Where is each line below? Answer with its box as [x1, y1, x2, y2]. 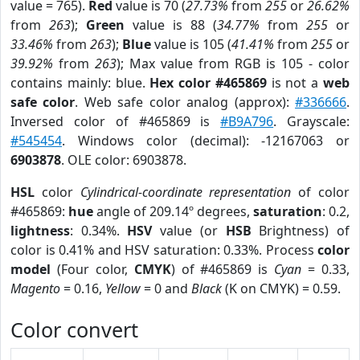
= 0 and [141, 280, 191, 297]
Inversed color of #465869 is [10, 112, 221, 130]
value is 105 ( [151, 35, 231, 53]
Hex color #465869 [149, 74, 267, 92]
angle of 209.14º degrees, [93, 202, 253, 220]
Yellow [105, 280, 141, 297]
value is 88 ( [125, 16, 217, 34]
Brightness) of [251, 222, 350, 239]
